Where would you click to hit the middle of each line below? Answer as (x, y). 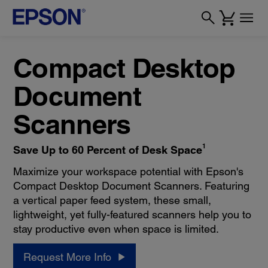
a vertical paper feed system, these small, (112, 200)
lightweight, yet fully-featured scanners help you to (133, 214)
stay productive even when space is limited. (116, 229)
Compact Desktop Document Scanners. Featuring (132, 186)
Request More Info (68, 257)
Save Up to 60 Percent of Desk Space (108, 150)
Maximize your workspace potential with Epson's (129, 171)
